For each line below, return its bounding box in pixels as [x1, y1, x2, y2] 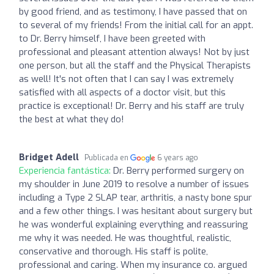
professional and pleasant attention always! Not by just [19, 45, 250, 58]
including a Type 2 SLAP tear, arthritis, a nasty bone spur [19, 191, 252, 204]
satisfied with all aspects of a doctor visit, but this [19, 86, 226, 98]
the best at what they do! [19, 113, 124, 125]
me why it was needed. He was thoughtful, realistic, [19, 231, 231, 244]
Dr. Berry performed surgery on [113, 164, 244, 177]
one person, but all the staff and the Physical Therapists [19, 59, 251, 72]
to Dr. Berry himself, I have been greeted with [19, 32, 206, 45]
